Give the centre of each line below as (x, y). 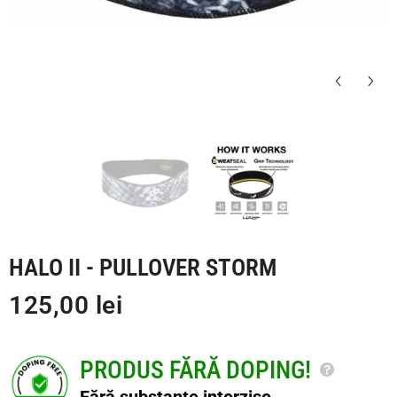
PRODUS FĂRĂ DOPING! (195, 370)
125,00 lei (66, 305)
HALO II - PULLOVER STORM (143, 268)
